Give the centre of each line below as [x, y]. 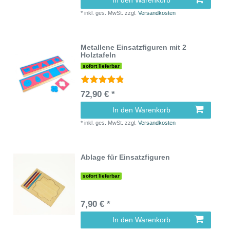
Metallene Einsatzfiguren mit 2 [134, 47]
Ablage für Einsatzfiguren [126, 157]
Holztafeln [99, 55]
